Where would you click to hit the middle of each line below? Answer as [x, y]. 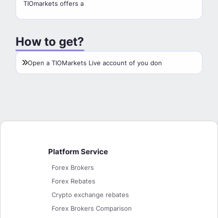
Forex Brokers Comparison [92, 208]
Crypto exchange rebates [90, 194]
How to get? [50, 41]
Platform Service [78, 151]
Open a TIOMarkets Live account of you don [95, 63]
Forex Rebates [73, 181]
